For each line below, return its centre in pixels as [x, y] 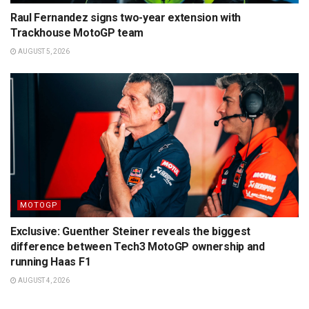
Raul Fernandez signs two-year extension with [126, 17]
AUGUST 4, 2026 [43, 280]
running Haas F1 [51, 261]
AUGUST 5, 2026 [43, 51]
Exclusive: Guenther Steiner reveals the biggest [130, 231]
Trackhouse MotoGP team [77, 32]
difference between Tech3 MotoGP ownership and [138, 246]
